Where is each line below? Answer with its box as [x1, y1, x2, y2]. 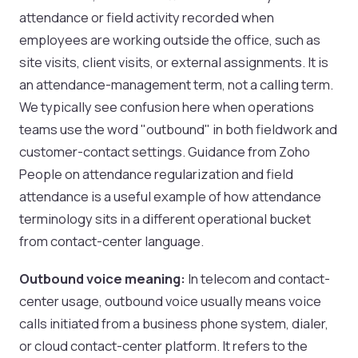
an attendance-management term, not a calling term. [19, 75, 333, 94]
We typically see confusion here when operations [19, 97, 314, 117]
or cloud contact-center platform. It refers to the [19, 336, 308, 356]
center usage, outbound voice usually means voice [19, 292, 321, 311]
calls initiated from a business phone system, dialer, [19, 314, 328, 333]
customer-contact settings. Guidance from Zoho [19, 142, 310, 161]
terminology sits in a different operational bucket [19, 209, 311, 229]
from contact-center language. [19, 232, 204, 251]
